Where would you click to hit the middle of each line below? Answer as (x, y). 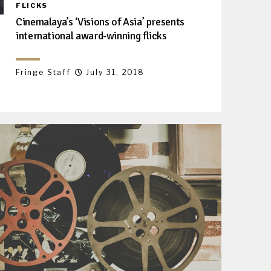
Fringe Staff (43, 72)
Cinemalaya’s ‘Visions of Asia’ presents (100, 21)
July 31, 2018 (115, 72)
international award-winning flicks (91, 35)
